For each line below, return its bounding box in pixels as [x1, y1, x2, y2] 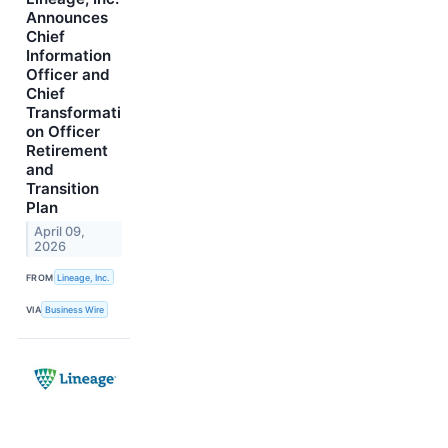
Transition [26, 178, 99, 198]
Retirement [26, 140, 108, 160]
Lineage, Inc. [57, 271, 111, 283]
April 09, [34, 223, 86, 239]
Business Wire [45, 303, 105, 315]
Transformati [26, 102, 121, 122]
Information [26, 45, 111, 65]
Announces [26, 7, 108, 27]
